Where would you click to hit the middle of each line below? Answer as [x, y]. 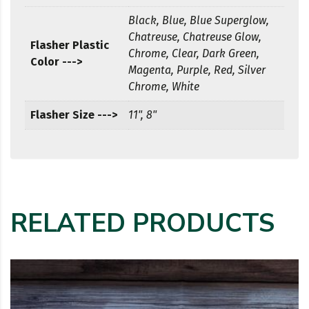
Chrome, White [164, 87]
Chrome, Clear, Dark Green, [194, 54]
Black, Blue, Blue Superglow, [199, 21]
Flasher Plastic [70, 46]
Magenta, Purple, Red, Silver [197, 70]
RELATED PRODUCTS [142, 224]
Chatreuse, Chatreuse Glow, [195, 37]
